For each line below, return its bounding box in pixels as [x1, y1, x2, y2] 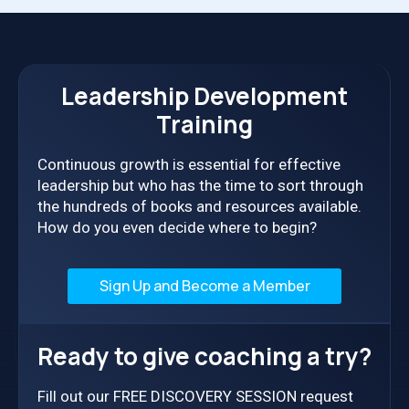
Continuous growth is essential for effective [37, 155, 341, 173]
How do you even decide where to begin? [37, 218, 317, 236]
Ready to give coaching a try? [37, 340, 372, 372]
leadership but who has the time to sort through [37, 176, 363, 194]
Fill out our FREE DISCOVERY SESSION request [37, 387, 353, 405]
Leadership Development [61, 79, 348, 112]
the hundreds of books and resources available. [37, 197, 362, 215]
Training [156, 108, 253, 141]
